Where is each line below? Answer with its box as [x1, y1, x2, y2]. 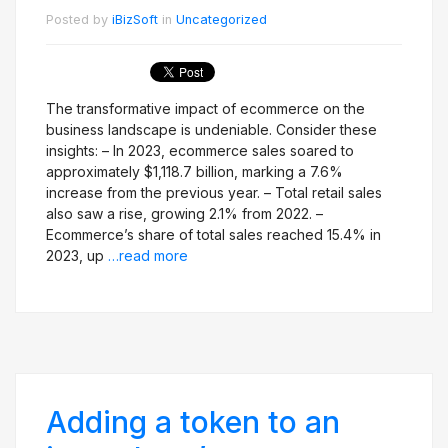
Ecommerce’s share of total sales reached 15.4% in [46, 226, 381, 243]
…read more [108, 247, 188, 264]
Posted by [46, 12, 112, 27]
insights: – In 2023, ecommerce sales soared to [46, 142, 354, 159]
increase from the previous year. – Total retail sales [46, 184, 382, 201]
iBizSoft [112, 12, 158, 27]
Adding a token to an [46, 404, 340, 440]
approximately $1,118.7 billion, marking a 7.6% [46, 163, 343, 180]
